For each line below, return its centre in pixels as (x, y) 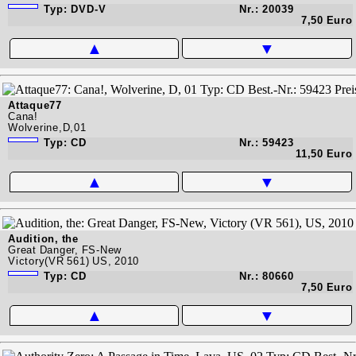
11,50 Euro (324, 153)
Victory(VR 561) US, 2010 (74, 261)
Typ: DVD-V (74, 9)
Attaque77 (35, 105)
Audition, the (43, 238)
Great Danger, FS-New (65, 250)
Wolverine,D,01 (47, 127)
